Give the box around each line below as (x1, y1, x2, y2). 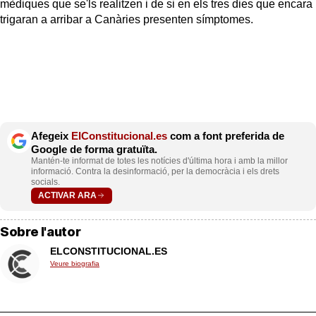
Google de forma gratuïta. (31, 142, 157, 155)
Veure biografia (50, 259, 99, 267)
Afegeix (31, 129, 71, 142)
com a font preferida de (167, 129, 284, 142)
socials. (31, 176, 60, 187)
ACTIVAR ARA (38, 190, 97, 201)
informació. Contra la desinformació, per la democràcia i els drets (31, 166, 279, 176)
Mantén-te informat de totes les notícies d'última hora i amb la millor (31, 155, 288, 166)
